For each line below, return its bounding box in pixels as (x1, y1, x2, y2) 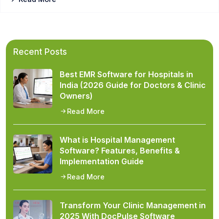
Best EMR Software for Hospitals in (60, 69, 193, 79)
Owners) (60, 91, 93, 101)
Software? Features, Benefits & (60, 146, 180, 155)
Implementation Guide (60, 156, 144, 166)
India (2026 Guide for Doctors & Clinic (60, 80, 206, 90)
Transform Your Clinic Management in (60, 200, 206, 210)
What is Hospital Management (60, 135, 175, 145)
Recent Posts (13, 47, 67, 57)
